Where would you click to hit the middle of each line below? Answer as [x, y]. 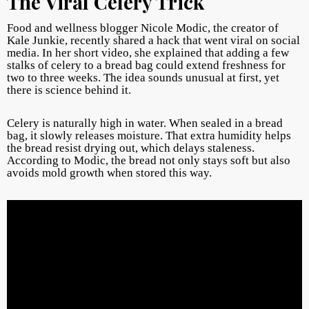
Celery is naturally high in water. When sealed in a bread [145, 123]
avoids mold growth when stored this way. [109, 173]
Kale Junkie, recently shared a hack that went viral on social [153, 40]
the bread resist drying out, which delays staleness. [131, 148]
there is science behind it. [69, 90]
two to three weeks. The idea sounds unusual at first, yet [143, 78]
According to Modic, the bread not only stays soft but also [149, 160]
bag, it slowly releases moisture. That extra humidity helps [149, 136]
